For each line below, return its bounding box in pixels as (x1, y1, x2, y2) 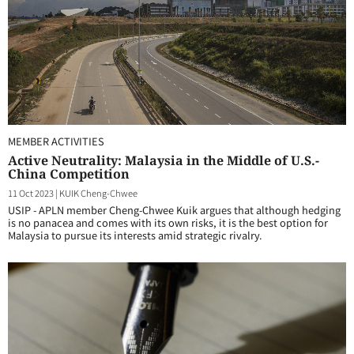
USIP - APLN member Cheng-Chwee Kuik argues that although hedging (8, 202, 341, 217)
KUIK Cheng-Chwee (59, 186, 137, 199)
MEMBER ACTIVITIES (8, 134, 104, 149)
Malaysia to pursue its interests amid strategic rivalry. (8, 228, 262, 243)
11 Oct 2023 (8, 186, 54, 199)
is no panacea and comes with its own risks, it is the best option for (8, 215, 328, 230)
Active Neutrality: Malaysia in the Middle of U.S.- (8, 152, 319, 169)
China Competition (8, 165, 130, 183)
